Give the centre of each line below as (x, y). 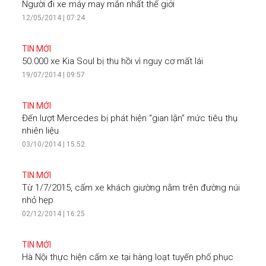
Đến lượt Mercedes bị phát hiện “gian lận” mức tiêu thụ (130, 118)
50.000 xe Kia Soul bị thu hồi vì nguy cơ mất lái (113, 61)
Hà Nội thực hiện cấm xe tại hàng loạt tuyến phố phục (128, 257)
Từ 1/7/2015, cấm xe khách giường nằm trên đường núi (131, 188)
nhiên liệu (41, 131)
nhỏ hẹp (38, 200)
